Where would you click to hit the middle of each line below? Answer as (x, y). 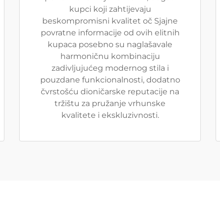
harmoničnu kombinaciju (110, 56)
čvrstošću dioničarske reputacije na (110, 92)
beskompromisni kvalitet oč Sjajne (110, 21)
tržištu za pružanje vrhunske (110, 103)
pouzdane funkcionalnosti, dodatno (110, 80)
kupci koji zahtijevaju (110, 9)
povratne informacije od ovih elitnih (110, 33)
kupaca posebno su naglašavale (110, 44)
